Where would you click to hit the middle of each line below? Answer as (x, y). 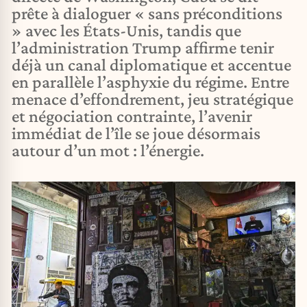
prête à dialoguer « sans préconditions (147, 13)
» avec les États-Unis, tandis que (126, 30)
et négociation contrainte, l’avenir (132, 116)
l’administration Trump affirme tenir (143, 48)
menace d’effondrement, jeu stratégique (152, 99)
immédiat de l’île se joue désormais (136, 133)
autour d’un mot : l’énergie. (108, 150)
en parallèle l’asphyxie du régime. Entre (150, 82)
